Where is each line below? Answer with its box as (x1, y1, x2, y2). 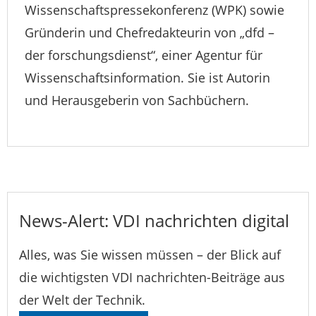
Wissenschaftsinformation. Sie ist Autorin (25, 69, 270, 86)
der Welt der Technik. (19, 291, 145, 308)
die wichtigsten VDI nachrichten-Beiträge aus (19, 269, 285, 286)
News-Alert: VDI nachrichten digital (19, 209, 289, 232)
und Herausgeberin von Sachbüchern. (25, 92, 249, 109)
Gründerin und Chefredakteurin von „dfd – (25, 24, 274, 41)
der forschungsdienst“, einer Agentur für (25, 47, 262, 63)
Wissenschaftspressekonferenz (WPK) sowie (25, 1, 284, 18)
